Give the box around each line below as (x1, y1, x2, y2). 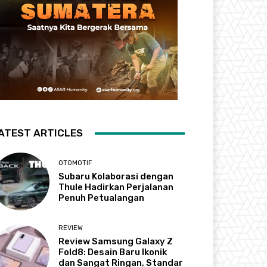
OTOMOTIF (58, 159, 92, 167)
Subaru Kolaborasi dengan (58, 171, 174, 182)
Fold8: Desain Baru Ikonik (58, 247, 167, 258)
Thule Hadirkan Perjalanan (58, 182, 174, 193)
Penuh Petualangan (58, 193, 145, 204)
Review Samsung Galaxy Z (58, 236, 173, 247)
